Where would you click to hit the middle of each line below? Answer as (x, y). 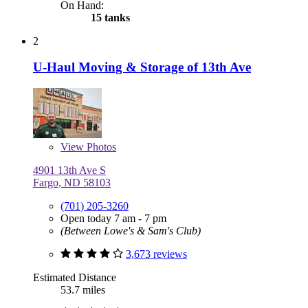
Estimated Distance (75, 278)
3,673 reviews (156, 254)
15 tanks (109, 17)
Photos (100, 147)
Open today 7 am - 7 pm (113, 219)
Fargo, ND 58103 (72, 183)
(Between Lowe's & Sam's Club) (131, 231)
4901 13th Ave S (69, 170)
